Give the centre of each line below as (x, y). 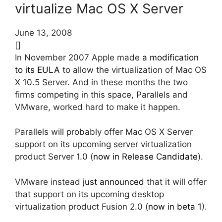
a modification (170, 57)
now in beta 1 (175, 206)
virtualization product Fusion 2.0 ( (82, 206)
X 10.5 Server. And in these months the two (101, 82)
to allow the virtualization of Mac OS (133, 70)
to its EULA (37, 70)
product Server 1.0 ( (54, 157)
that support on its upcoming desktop (89, 194)
